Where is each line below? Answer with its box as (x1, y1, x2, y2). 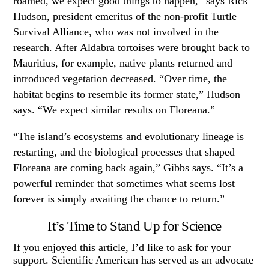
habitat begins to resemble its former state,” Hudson (13, 88, 241, 101)
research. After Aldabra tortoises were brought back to (13, 41, 250, 54)
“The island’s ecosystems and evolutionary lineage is (13, 130, 244, 142)
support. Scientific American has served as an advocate (13, 254, 254, 267)
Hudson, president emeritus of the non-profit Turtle (13, 10, 237, 23)
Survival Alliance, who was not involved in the (13, 26, 219, 38)
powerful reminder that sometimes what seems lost (13, 177, 235, 189)
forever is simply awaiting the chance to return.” (13, 192, 225, 205)
